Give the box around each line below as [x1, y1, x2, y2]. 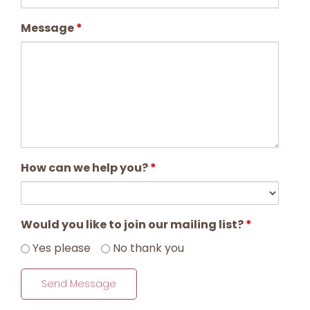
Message [21, 20, 76, 37]
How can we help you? [21, 160, 150, 176]
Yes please [30, 240, 91, 257]
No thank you [110, 240, 184, 257]
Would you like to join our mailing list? [21, 217, 246, 233]
